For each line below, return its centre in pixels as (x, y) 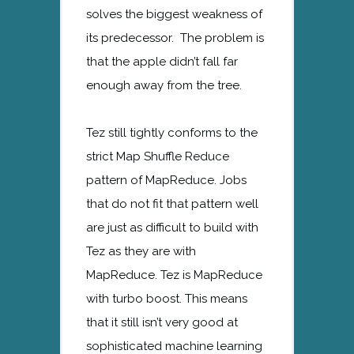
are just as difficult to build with (172, 227)
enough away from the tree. (164, 85)
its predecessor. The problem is (175, 38)
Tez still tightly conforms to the (172, 132)
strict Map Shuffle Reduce (158, 156)
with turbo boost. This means (167, 298)
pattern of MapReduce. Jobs (166, 180)
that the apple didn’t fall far (162, 61)
